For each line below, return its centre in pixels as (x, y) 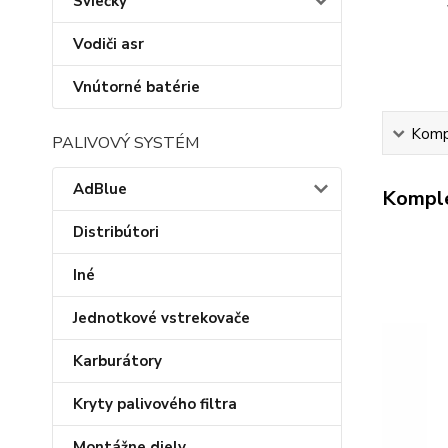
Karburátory (117, 361)
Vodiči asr (108, 44)
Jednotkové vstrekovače (161, 318)
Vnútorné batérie (136, 87)
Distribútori (116, 232)
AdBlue (100, 189)
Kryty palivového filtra (155, 404)
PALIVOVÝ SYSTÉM (125, 143)
